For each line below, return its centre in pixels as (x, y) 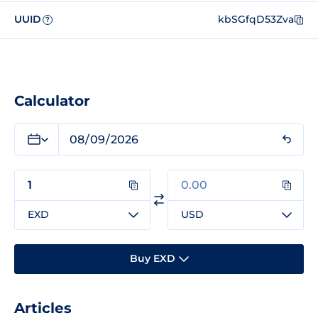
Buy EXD (152, 259)
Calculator (52, 100)
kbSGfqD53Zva (256, 20)
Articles (43, 308)
